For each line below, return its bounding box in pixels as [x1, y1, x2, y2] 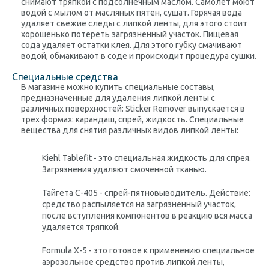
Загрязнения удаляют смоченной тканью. [42, 165, 207, 174]
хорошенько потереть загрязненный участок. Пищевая [21, 29, 238, 39]
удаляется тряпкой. [42, 222, 120, 232]
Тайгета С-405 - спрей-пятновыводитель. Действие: [42, 188, 250, 198]
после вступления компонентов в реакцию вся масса [42, 211, 252, 220]
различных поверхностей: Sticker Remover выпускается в [21, 104, 245, 113]
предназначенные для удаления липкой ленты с [21, 93, 215, 103]
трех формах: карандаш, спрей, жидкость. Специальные [21, 115, 244, 124]
